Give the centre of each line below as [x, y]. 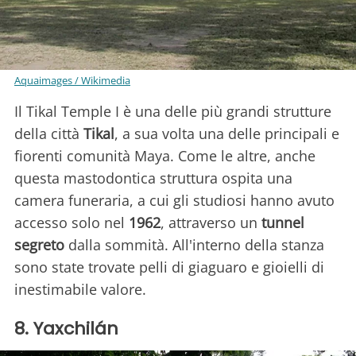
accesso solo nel [72, 223]
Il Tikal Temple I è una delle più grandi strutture [173, 112]
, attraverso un [211, 223]
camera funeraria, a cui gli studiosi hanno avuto [174, 201]
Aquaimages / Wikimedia [72, 81]
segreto [39, 245]
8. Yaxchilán [66, 329]
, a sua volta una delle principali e [227, 134]
